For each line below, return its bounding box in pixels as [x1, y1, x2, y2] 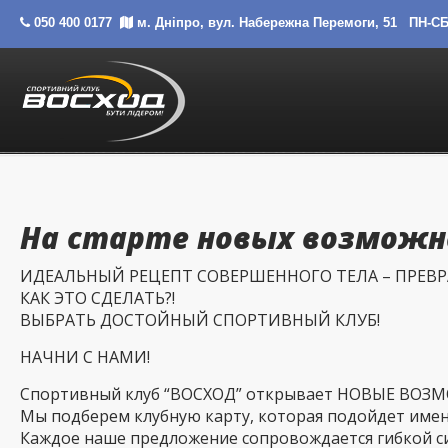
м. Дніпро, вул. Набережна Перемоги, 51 [137, 15, 397, 30]
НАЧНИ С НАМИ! [20, 346, 150, 368]
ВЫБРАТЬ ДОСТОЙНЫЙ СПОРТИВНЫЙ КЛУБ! [20, 309, 380, 331]
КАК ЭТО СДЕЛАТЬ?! [20, 287, 175, 309]
